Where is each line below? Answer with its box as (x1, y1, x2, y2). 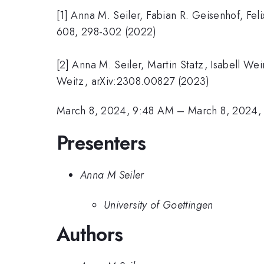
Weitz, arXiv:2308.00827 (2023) (57, 73, 210, 89)
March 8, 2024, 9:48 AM (57, 103, 174, 119)
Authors (57, 220, 123, 248)
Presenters (57, 128, 146, 157)
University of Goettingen (104, 197, 213, 213)
